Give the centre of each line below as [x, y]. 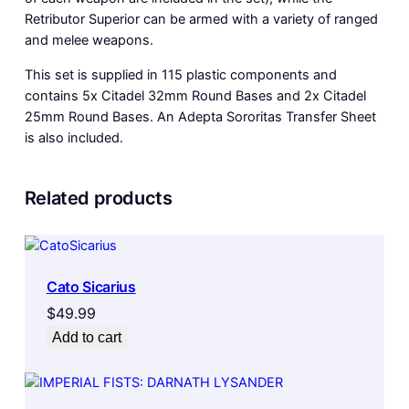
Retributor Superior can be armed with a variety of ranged [201, 20]
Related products [98, 198]
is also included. [73, 137]
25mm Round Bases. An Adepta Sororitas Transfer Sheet [200, 116]
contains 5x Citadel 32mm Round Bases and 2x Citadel [195, 95]
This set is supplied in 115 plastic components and [180, 74]
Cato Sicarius [91, 286]
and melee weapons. [89, 41]
